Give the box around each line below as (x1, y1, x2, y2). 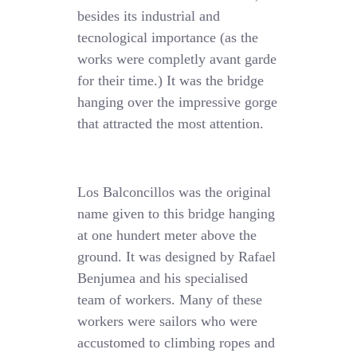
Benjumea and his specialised (77, 270, 249, 287)
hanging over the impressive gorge (77, 94, 278, 111)
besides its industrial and (77, 8, 221, 25)
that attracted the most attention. (77, 116, 265, 132)
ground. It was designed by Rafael (77, 249, 277, 265)
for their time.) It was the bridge (77, 73, 265, 89)
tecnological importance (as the (77, 29, 259, 46)
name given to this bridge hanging (77, 206, 276, 222)
